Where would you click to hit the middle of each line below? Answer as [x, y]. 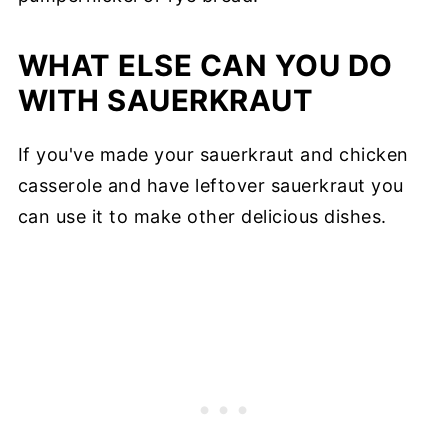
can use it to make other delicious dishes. [202, 216]
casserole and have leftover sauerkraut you [210, 185]
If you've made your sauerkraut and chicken [213, 154]
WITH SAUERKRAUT [165, 100]
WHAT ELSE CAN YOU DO [205, 65]
